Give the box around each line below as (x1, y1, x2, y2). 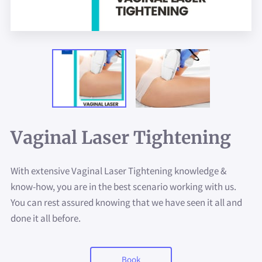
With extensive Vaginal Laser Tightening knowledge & (11, 164, 227, 177)
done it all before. (11, 211, 81, 225)
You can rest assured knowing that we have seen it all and (11, 195, 243, 209)
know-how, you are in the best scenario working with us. (11, 180, 237, 193)
